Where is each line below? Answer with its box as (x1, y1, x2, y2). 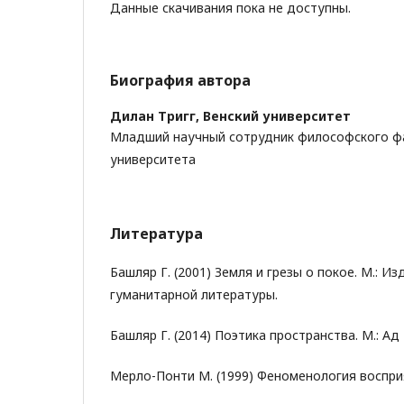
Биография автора (110, 69, 251, 90)
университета (110, 150, 196, 168)
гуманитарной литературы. (110, 285, 278, 303)
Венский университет (203, 106, 351, 124)
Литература (110, 223, 203, 243)
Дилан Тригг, (110, 106, 203, 124)
